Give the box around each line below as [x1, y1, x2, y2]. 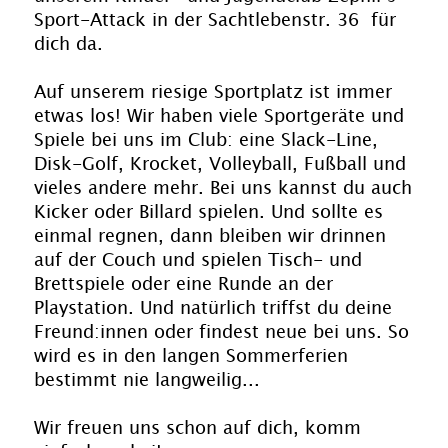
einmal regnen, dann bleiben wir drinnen [34, 222, 386, 251]
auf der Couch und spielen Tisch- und [34, 246, 362, 275]
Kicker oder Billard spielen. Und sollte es [34, 198, 383, 227]
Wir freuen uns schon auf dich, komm [34, 414, 361, 443]
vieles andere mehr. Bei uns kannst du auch [34, 174, 412, 203]
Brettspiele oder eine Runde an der [34, 270, 333, 299]
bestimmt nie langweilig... [34, 366, 260, 395]
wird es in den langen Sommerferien [34, 342, 348, 371]
